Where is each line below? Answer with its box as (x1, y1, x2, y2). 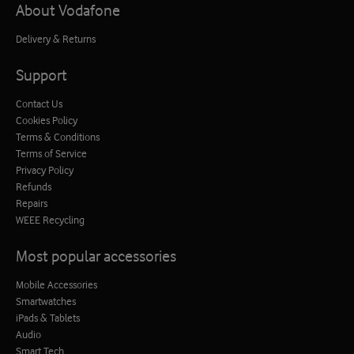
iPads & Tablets (16, 311, 80, 324)
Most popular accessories (16, 246, 176, 265)
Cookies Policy (16, 113, 77, 126)
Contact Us (16, 96, 62, 110)
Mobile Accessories (16, 277, 97, 291)
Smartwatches (16, 294, 76, 307)
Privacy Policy (16, 163, 73, 176)
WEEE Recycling (16, 213, 85, 226)
